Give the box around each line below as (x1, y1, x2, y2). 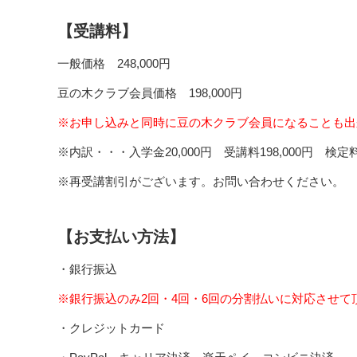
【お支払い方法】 (57, 228, 185, 245)
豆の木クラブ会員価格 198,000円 (57, 86, 242, 100)
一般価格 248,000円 (57, 57, 171, 70)
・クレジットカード (57, 321, 165, 335)
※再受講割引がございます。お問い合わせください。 (57, 175, 344, 188)
